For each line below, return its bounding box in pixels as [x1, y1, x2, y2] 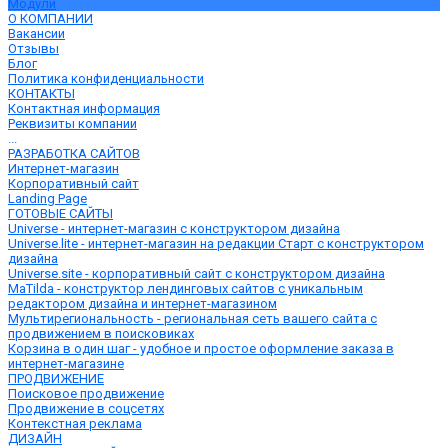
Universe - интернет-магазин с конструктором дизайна [8, 221, 340, 236]
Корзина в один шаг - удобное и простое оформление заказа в [8, 341, 394, 356]
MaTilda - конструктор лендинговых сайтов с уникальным [8, 281, 363, 296]
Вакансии [8, 26, 65, 41]
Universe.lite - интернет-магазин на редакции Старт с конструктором [8, 236, 424, 251]
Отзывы [8, 41, 59, 56]
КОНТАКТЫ [8, 86, 75, 101]
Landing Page [8, 191, 87, 206]
